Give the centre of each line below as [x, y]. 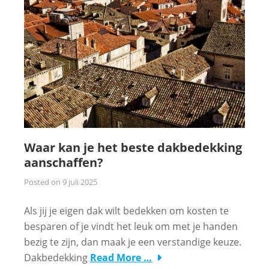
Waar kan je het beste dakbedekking [133, 147]
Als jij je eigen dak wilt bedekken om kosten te [126, 210]
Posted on [43, 182]
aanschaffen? [64, 162]
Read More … [121, 257]
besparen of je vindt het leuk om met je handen [131, 226]
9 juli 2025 [80, 182]
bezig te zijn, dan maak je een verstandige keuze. [133, 242]
